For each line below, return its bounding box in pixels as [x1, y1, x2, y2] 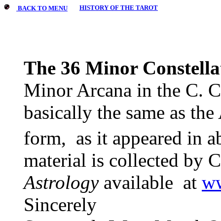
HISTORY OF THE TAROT [79, 4, 158, 11]
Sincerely [24, 194, 97, 216]
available [99, 172, 173, 193]
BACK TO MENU [18, 4, 68, 12]
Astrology [24, 172, 99, 193]
